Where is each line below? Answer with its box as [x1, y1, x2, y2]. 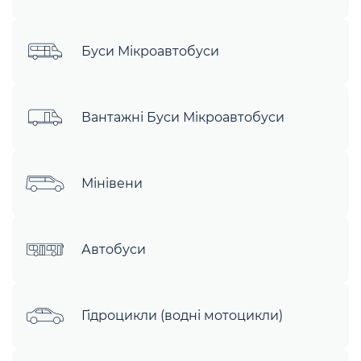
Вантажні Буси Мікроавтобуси [81, 110, 284, 126]
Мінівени [81, 176, 143, 192]
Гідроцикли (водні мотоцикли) [81, 308, 283, 324]
